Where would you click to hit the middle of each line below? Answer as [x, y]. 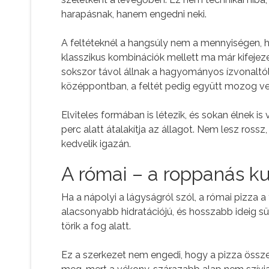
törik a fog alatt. [96, 226]
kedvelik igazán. [96, 144]
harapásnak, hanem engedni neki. [134, 14]
